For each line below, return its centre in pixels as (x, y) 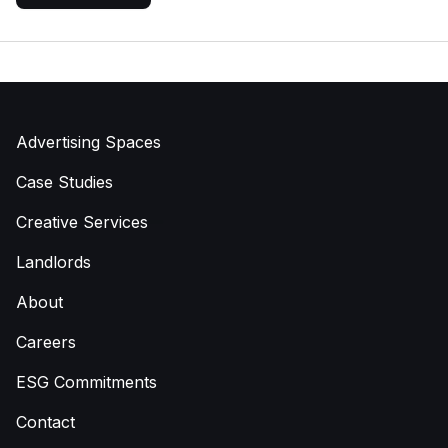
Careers (46, 341)
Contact (45, 421)
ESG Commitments (86, 381)
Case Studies (64, 181)
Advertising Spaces (88, 141)
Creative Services (82, 221)
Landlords (53, 261)
